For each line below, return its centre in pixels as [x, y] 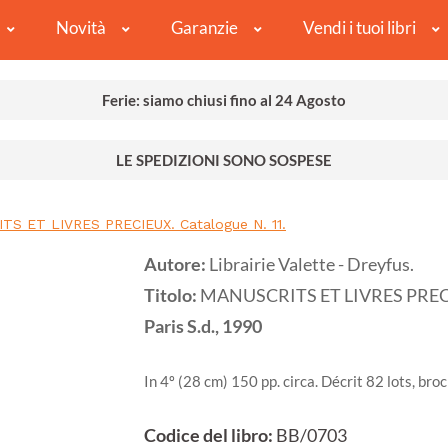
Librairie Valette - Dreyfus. [311, 265]
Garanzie [204, 28]
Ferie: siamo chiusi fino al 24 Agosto [224, 100]
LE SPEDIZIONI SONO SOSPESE [224, 160]
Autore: [176, 265]
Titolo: [172, 296]
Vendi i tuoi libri [359, 28]
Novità [80, 28]
